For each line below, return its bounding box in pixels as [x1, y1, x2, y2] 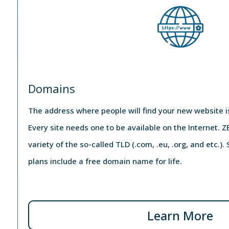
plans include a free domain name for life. [28, 156, 182, 167]
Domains [28, 81, 75, 97]
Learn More [147, 207, 214, 224]
